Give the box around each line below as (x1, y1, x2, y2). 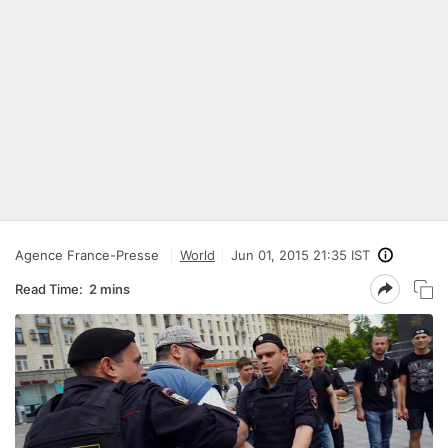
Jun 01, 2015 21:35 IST (231, 247, 370, 263)
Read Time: (15, 280, 83, 297)
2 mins (89, 280, 130, 297)
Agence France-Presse (15, 247, 159, 263)
